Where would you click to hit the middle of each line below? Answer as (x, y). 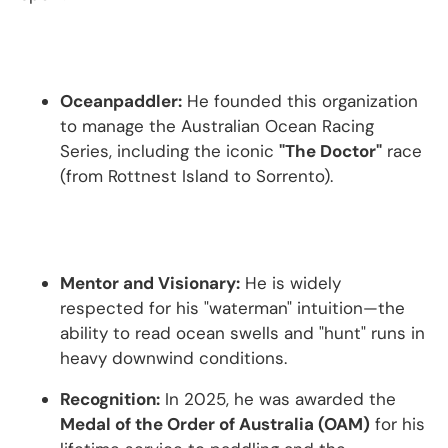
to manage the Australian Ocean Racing (217, 126)
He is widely (290, 283)
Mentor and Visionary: (150, 283)
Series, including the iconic (169, 151)
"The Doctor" (330, 151)
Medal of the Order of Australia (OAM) (215, 424)
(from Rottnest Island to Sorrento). (196, 176)
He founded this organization (300, 101)
